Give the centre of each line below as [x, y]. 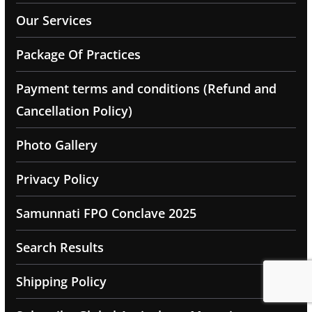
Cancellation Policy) [74, 111]
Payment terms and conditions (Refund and [146, 89]
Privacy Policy [57, 179]
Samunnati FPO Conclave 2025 [106, 213]
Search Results [60, 248]
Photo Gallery [56, 145]
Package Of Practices [78, 55]
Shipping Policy [61, 282]
